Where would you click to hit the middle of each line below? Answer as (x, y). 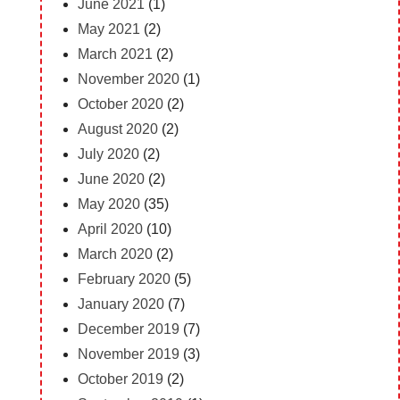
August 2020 (117, 129)
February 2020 (124, 279)
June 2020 (111, 179)
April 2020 (110, 229)
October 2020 (120, 104)
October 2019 (120, 379)
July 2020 (108, 154)
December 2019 (128, 329)
